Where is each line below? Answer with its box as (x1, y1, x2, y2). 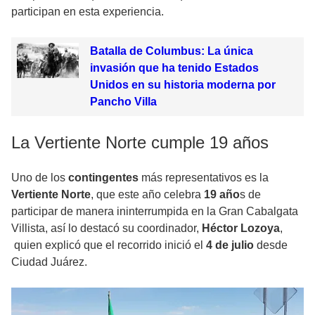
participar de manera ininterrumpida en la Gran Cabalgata (11, 205, 298, 218)
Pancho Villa (89, 96, 157, 108)
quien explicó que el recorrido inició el (11, 239, 206, 252)
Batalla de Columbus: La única (89, 45, 253, 58)
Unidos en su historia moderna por (89, 79, 276, 91)
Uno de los (11, 172, 68, 184)
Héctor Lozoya (199, 222, 280, 235)
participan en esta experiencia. (11, 6, 164, 18)
